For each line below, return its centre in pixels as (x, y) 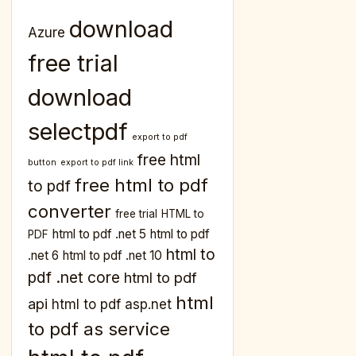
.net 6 (43, 256)
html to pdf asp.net (112, 305)
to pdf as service (99, 329)
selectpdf (78, 132)
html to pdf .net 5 (99, 234)
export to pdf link (97, 163)
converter (70, 211)
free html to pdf (141, 185)
